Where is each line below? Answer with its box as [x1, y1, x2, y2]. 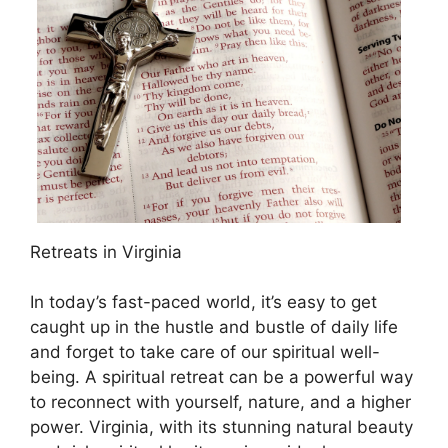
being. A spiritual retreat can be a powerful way [30, 367, 413, 388]
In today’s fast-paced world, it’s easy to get [30, 292, 377, 313]
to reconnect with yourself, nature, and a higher [30, 392, 411, 413]
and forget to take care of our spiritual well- [30, 342, 380, 363]
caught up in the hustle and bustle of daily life [30, 317, 398, 338]
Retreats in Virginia [30, 241, 182, 262]
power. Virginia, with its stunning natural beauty [30, 417, 413, 438]
